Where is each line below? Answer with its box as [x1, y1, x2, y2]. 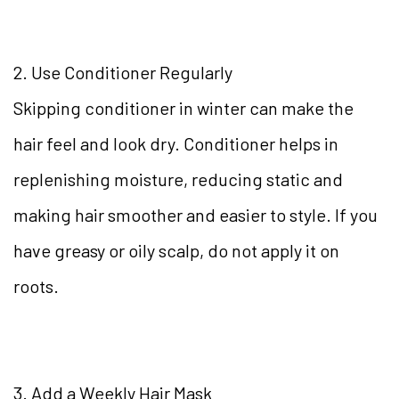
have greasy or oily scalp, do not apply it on [13, 240, 339, 262]
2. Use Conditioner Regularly [13, 61, 236, 84]
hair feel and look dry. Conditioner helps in [13, 133, 338, 155]
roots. [13, 275, 62, 297]
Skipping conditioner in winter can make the [13, 97, 354, 119]
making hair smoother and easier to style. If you [13, 204, 378, 226]
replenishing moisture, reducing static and [13, 168, 343, 191]
